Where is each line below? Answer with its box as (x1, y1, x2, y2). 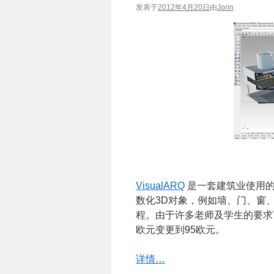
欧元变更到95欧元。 (136, 224, 225, 235)
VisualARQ (136, 180, 185, 191)
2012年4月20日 (158, 3, 210, 12)
